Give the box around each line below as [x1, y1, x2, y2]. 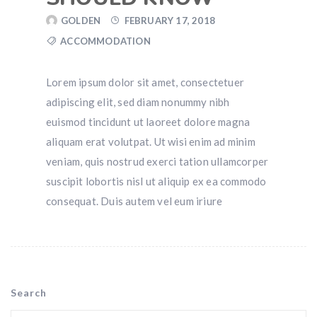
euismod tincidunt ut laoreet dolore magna [46, 115, 250, 129]
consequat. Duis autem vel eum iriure [46, 195, 223, 208]
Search [11, 287, 47, 299]
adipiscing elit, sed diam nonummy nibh [46, 96, 230, 109]
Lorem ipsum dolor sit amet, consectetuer [46, 76, 244, 89]
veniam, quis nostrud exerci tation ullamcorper [46, 155, 269, 168]
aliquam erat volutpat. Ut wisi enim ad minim [46, 135, 255, 149]
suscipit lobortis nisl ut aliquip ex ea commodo [46, 175, 267, 188]
